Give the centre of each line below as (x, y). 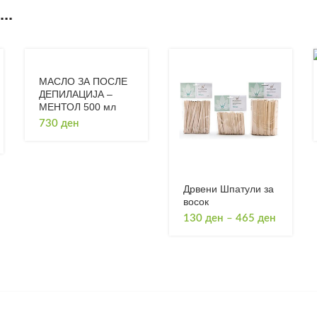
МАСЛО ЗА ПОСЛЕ (83, 81)
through (293, 258)
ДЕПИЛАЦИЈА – (76, 94)
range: (289, 231)
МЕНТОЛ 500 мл (78, 107)
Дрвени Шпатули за (228, 189)
